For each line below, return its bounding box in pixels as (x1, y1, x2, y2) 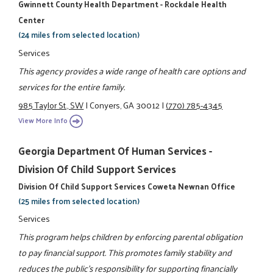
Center (18, 13, 45, 27)
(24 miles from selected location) (18, 27, 140, 42)
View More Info (18, 113, 68, 127)
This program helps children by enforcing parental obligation (18, 229, 243, 245)
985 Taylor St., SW (18, 97, 84, 113)
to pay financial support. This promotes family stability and (18, 244, 232, 261)
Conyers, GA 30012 (90, 97, 160, 113)
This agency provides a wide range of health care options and (18, 62, 246, 79)
